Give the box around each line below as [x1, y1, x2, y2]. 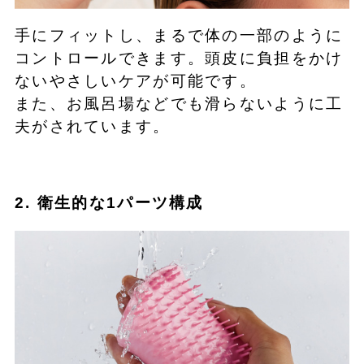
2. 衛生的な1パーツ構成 [14, 194, 204, 212]
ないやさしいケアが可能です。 [14, 72, 258, 90]
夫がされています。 [14, 118, 171, 136]
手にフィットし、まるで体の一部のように [14, 27, 344, 45]
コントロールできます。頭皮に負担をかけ [14, 50, 344, 67]
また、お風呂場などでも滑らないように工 [14, 95, 344, 113]
